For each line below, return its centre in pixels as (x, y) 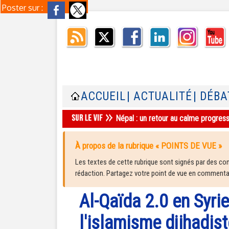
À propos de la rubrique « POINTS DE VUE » (148, 146)
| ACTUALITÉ (159, 96)
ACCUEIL (103, 96)
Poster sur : (24, 8)
